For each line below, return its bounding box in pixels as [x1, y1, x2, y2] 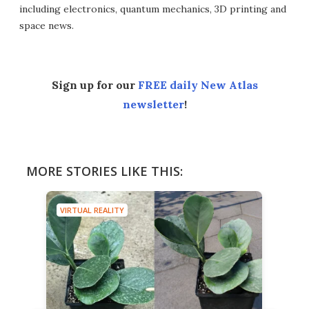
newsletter [122, 97, 184, 111]
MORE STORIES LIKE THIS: [26, 162, 183, 179]
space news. [19, 19, 74, 32]
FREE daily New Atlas [137, 77, 258, 92]
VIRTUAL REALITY [60, 204, 124, 215]
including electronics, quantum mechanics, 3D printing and [19, 2, 286, 15]
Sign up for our [51, 77, 138, 92]
